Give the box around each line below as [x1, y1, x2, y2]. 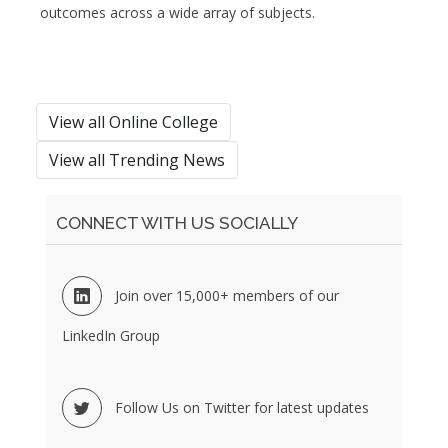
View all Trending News [49, 148, 225, 171]
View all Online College [49, 110, 218, 133]
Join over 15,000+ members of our [115, 285, 339, 305]
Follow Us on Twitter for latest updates [115, 397, 369, 417]
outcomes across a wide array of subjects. [40, 2, 315, 22]
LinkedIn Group [62, 325, 160, 345]
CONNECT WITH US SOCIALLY [56, 212, 298, 233]
